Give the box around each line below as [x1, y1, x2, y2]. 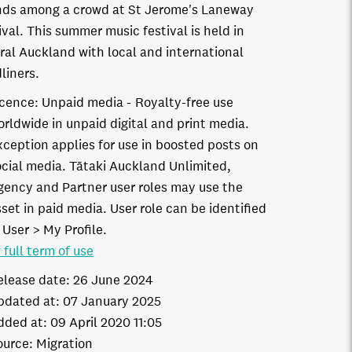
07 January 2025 [63, 293, 162, 310]
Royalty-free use [135, 94, 234, 111]
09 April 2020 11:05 [50, 314, 163, 331]
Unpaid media [42, 94, 124, 111]
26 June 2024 [73, 272, 154, 288]
